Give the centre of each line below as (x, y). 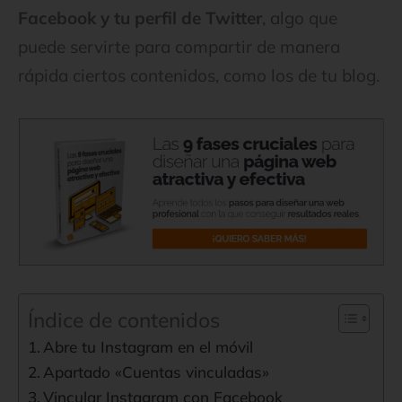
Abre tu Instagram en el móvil (149, 347)
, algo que (300, 18)
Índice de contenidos (124, 319)
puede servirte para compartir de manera (179, 47)
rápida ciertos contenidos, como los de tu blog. (199, 76)
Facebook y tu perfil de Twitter (140, 18)
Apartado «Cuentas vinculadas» (157, 372)
